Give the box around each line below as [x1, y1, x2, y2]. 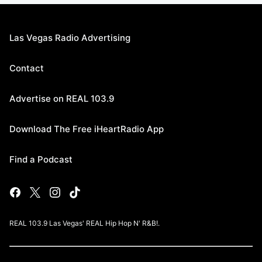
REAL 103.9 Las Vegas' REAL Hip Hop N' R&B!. [9, 218, 160, 227]
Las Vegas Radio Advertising [9, 32, 130, 43]
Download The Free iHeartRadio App [9, 123, 164, 135]
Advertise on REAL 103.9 [9, 92, 115, 104]
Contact [9, 62, 44, 74]
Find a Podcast [9, 153, 73, 165]
